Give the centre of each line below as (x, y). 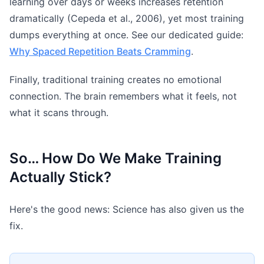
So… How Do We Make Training (115, 158)
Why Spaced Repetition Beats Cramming (100, 51)
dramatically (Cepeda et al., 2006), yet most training (127, 18)
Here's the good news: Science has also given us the (127, 209)
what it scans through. (59, 112)
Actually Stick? (60, 177)
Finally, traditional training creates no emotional (115, 79)
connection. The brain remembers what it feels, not (123, 96)
